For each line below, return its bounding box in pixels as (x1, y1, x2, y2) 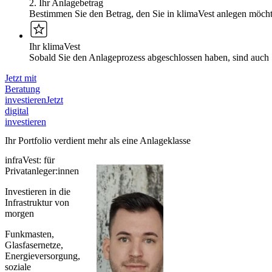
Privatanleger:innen (5, 165, 79, 176)
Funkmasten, (5, 228, 54, 239)
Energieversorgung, (5, 250, 80, 261)
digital (5, 105, 29, 116)
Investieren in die (5, 186, 70, 197)
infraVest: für (5, 154, 55, 165)
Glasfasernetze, (5, 239, 63, 250)
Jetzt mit (5, 72, 36, 83)
